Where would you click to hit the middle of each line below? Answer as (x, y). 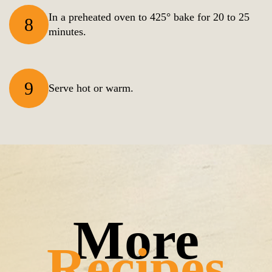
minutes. (74, 32)
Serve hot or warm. (91, 88)
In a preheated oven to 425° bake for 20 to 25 (149, 17)
